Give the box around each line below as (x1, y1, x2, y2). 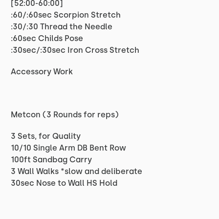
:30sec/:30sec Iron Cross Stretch (11, 45, 140, 55)
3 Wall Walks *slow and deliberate (11, 167, 143, 176)
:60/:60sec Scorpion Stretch (11, 10, 121, 20)
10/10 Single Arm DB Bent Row (11, 143, 127, 153)
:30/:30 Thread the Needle (11, 22, 113, 31)
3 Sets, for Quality (11, 131, 81, 141)
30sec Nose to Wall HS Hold (11, 178, 118, 188)
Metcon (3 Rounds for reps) (11, 110, 119, 119)
